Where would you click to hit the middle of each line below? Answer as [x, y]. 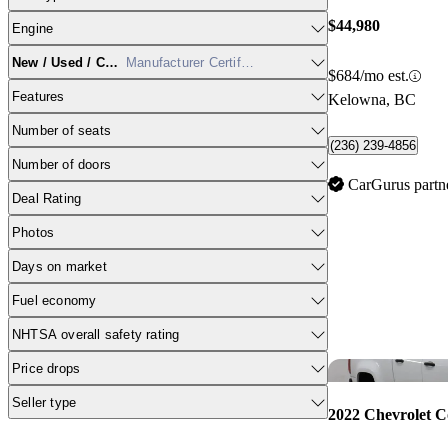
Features [38, 96]
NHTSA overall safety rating [96, 334]
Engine [33, 28]
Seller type [44, 402]
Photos [33, 232]
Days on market [59, 266]
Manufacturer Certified [192, 62]
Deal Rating [47, 198]
